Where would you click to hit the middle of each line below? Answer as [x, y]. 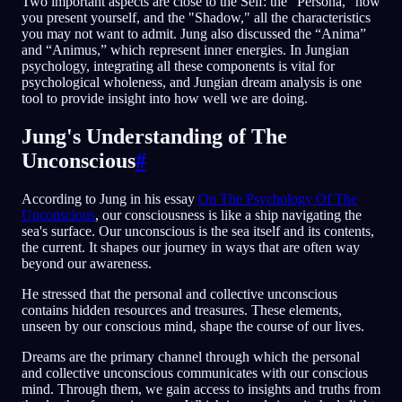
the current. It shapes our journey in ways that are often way [191, 247]
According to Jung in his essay [110, 198]
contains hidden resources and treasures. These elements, [182, 310]
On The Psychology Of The [278, 198]
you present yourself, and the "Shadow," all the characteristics [196, 17]
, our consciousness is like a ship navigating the [228, 214]
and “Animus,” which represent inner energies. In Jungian [185, 49]
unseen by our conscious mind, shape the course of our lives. [193, 326]
